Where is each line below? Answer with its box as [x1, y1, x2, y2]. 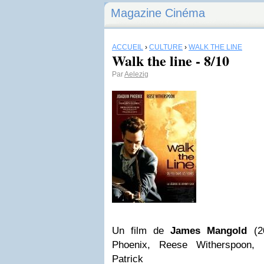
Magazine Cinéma [111, 6, 205, 19]
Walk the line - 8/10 [112, 50, 229, 71]
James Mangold [170, 225, 247, 236]
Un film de [112, 225, 171, 236]
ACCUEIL [112, 43, 143, 51]
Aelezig [124, 70, 148, 78]
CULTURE [149, 43, 183, 51]
